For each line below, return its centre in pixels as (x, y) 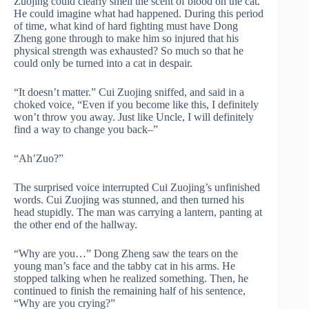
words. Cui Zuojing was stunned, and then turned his (129, 200)
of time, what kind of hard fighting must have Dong (126, 26)
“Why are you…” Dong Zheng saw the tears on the (126, 253)
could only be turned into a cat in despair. (103, 63)
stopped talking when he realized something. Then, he (131, 278)
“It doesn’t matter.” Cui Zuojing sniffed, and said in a (129, 92)
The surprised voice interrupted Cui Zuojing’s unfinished (137, 187)
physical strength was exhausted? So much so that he (129, 51)
